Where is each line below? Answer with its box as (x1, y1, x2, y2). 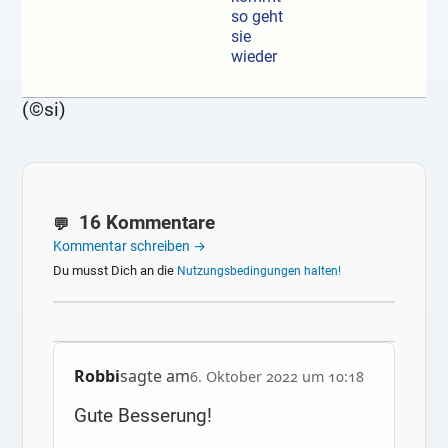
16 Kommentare (74, 211, 216, 235)
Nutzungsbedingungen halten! (177, 264, 342, 279)
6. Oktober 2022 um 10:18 (189, 367, 364, 387)
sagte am (119, 365, 190, 388)
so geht (230, 7, 283, 27)
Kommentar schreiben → (53, 238, 207, 255)
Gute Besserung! (73, 404, 212, 428)
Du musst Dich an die (53, 263, 178, 279)
